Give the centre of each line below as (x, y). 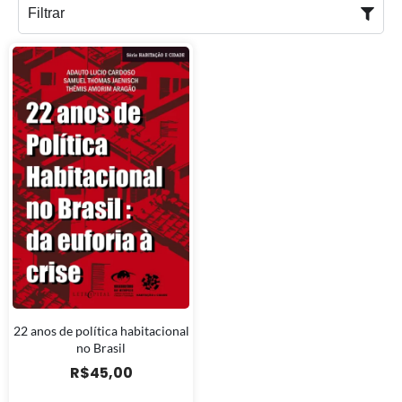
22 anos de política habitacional (101, 330)
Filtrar (46, 13)
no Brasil (101, 347)
